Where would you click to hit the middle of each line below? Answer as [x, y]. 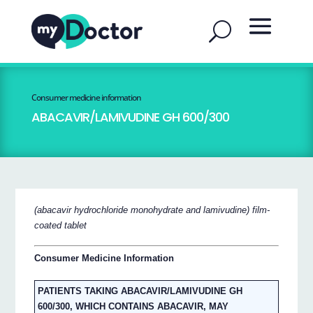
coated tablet [61, 225]
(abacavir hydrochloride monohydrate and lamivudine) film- [152, 210]
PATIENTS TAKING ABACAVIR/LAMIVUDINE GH [140, 291]
